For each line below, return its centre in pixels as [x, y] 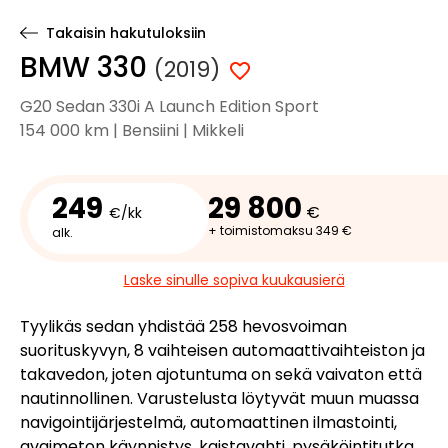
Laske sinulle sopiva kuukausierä [234, 280]
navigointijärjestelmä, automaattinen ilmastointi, [208, 422]
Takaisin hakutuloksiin [125, 33]
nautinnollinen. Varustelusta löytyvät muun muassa [219, 398]
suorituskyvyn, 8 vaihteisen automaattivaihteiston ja [222, 350]
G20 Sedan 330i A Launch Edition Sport [169, 106]
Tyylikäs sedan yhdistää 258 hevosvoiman [183, 326]
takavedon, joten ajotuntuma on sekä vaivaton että [221, 374]
